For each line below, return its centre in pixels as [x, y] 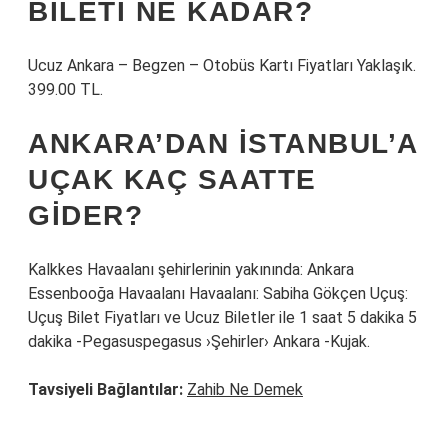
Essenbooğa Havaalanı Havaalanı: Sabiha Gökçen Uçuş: [218, 293]
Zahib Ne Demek [245, 389]
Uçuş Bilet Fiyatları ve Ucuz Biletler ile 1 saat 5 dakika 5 [222, 317]
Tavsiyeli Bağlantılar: [105, 389]
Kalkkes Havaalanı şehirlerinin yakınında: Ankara [191, 269]
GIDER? [85, 215]
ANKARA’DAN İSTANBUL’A [223, 143]
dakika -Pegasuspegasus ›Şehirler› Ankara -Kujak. [199, 341]
